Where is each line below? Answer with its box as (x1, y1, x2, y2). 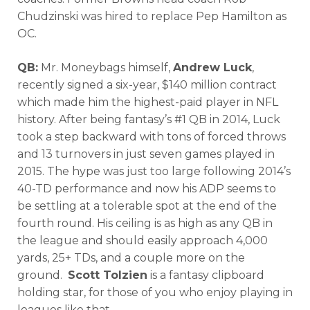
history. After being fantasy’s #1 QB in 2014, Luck (17, 112, 280, 126)
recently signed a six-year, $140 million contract (17, 77, 277, 91)
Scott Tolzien (68, 268, 147, 282)
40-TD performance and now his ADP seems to (17, 181, 276, 195)
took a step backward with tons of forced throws (17, 129, 286, 143)
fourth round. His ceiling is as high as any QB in (17, 216, 273, 230)
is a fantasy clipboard (147, 268, 264, 282)
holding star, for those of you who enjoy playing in (17, 285, 293, 299)
